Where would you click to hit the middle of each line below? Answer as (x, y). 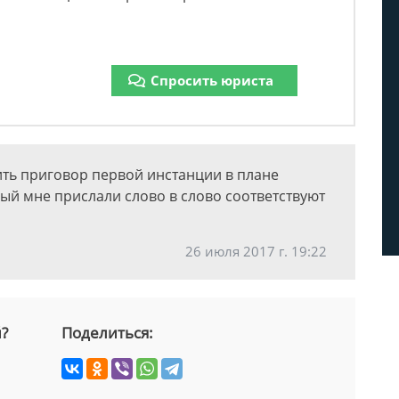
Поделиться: (107, 333)
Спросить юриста (212, 81)
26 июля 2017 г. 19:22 (256, 252)
